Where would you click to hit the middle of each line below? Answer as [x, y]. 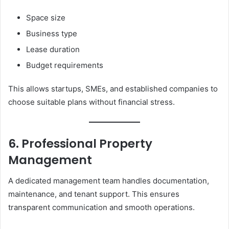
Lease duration [53, 50]
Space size [46, 18]
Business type [52, 34]
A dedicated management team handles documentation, [109, 180]
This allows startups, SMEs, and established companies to [113, 89]
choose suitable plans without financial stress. [91, 102]
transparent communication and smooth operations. [101, 207]
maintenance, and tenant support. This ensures [94, 194]
